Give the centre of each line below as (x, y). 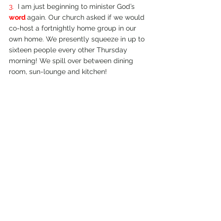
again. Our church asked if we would (87, 17)
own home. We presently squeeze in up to (78, 39)
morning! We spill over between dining (72, 60)
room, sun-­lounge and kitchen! (58, 71)
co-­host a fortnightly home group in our (74, 28)
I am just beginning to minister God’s (77, 6)
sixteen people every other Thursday (69, 50)
